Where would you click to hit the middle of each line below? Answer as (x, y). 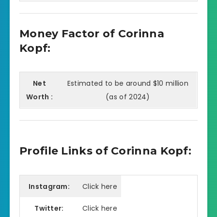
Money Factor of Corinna (92, 33)
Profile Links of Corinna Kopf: (105, 151)
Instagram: (49, 187)
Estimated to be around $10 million (128, 84)
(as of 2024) (128, 97)
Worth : (39, 97)
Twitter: (49, 209)
